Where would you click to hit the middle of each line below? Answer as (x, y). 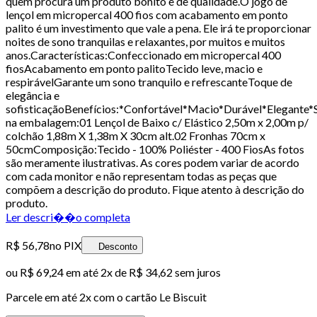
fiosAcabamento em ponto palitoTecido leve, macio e (134, 68)
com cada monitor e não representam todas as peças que (141, 175)
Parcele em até (42, 296)
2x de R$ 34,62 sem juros (161, 272)
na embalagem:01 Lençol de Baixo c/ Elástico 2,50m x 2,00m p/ (157, 122)
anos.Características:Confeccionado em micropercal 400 (143, 54)
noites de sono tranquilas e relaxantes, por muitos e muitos (145, 41)
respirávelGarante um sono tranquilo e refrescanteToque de (149, 81)
